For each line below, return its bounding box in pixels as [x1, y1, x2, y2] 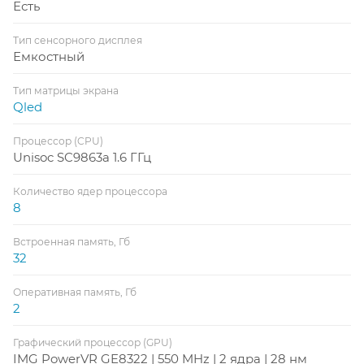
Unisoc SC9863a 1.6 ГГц [13, 149, 151, 165]
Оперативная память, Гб [13, 285, 136, 298]
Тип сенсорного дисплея [13, 33, 142, 46]
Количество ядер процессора [13, 184, 167, 197]
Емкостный [13, 48, 84, 64]
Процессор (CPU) [13, 134, 103, 147]
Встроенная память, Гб [13, 235, 130, 248]
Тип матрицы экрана [13, 84, 119, 97]
